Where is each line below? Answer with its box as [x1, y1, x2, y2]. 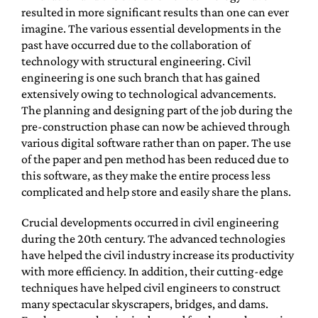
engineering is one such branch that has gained [21, 70, 260, 84]
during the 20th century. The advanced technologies [21, 231, 285, 246]
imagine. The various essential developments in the [21, 21, 281, 35]
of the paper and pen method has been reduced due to [21, 152, 289, 166]
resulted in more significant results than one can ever [21, 5, 289, 19]
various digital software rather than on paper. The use [21, 136, 291, 150]
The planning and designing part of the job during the [21, 103, 292, 117]
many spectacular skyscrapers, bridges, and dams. [21, 297, 268, 311]
